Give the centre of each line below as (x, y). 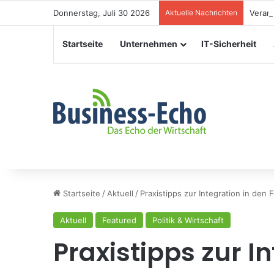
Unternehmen (149, 44)
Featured (119, 220)
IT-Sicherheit (229, 44)
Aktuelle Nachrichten (201, 13)
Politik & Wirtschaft (188, 220)
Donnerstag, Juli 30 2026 (102, 13)
